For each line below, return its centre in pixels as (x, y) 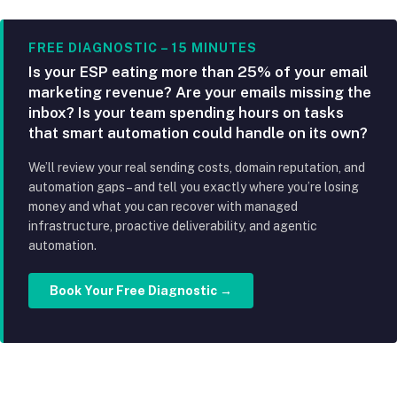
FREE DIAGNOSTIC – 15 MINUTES (143, 47)
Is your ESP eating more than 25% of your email (198, 71)
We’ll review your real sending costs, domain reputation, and (197, 167)
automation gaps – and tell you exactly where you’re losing (194, 187)
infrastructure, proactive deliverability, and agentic (173, 226)
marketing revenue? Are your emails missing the (200, 92)
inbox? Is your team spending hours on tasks (186, 112)
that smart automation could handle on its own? (198, 132)
